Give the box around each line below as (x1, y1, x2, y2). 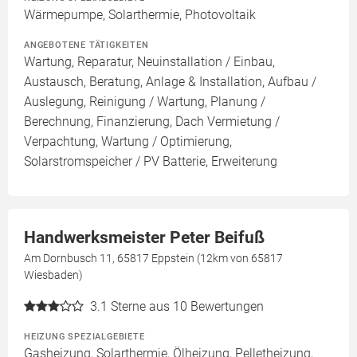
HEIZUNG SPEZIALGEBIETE (24, 331, 145, 342)
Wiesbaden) (24, 269, 83, 281)
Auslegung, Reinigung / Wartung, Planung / (24, 94, 265, 109)
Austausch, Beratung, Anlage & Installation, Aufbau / (24, 74, 316, 89)
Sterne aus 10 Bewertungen (111, 299, 264, 314)
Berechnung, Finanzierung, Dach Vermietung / (24, 114, 280, 129)
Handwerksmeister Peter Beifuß (24, 228, 265, 247)
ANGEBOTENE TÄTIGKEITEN (24, 39, 149, 50)
